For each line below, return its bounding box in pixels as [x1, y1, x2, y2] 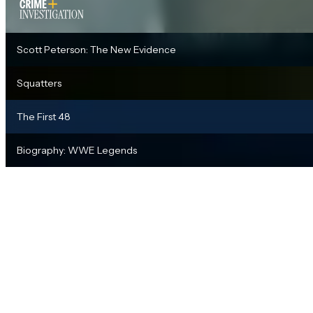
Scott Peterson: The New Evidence [17, 43, 176, 56]
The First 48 [17, 110, 71, 123]
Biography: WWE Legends [17, 143, 137, 156]
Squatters [17, 76, 61, 89]
